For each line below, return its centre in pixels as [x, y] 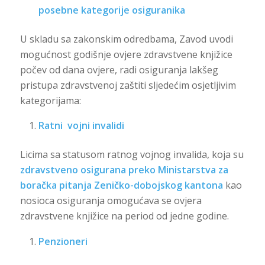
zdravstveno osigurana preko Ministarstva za [124, 170]
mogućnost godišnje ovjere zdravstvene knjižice [126, 54]
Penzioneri [63, 241]
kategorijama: [50, 100]
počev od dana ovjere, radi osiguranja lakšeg [119, 70]
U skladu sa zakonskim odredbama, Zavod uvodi [126, 39]
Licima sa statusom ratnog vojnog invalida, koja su [132, 155]
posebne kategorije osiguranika [112, 10]
